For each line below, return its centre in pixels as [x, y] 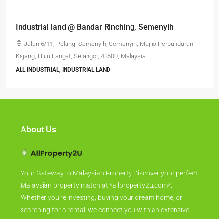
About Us [38, 129]
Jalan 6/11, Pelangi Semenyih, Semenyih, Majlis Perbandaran [109, 44]
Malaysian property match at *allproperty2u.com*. [96, 186]
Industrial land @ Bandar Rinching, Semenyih [95, 27]
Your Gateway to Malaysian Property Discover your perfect [109, 173]
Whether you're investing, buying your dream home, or [101, 198]
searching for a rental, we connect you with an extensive [105, 210]
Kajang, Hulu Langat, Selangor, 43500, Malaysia [81, 56]
